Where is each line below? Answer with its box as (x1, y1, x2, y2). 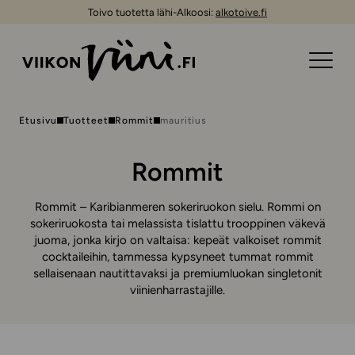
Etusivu (19, 115, 57, 126)
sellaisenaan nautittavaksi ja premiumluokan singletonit (32, 266, 323, 281)
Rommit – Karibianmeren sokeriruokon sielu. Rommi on (34, 200, 321, 214)
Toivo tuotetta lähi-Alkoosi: (88, 6, 216, 18)
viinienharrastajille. (130, 283, 225, 297)
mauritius (159, 115, 208, 126)
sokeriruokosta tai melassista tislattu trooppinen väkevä (29, 216, 326, 231)
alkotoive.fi (216, 6, 267, 18)
